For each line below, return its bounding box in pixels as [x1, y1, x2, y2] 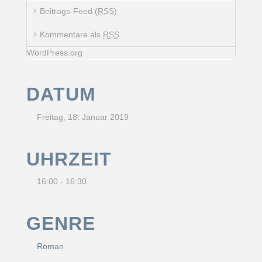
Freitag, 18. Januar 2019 [37, 112, 129, 122]
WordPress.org [26, 48, 82, 58]
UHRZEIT [26, 148, 112, 170]
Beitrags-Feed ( [40, 6, 98, 16]
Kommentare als [40, 30, 104, 40]
